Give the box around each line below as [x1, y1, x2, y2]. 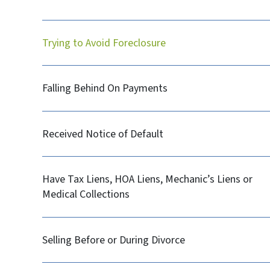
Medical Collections [42, 187, 130, 202]
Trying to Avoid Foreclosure [42, 35, 166, 51]
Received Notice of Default [42, 126, 164, 142]
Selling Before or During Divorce [42, 232, 186, 248]
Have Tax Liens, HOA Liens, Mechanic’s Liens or [42, 172, 253, 187]
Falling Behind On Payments [42, 81, 168, 96]
